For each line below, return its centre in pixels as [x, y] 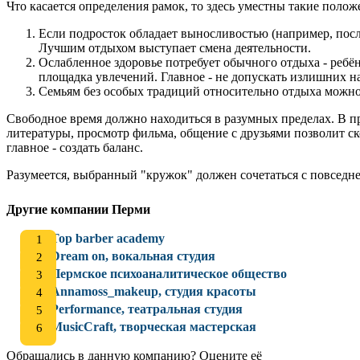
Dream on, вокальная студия [133, 256]
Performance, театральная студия [147, 309]
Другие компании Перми [78, 209]
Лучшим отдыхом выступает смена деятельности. [175, 47]
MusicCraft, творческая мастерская [153, 326]
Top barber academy [108, 238]
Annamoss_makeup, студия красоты [153, 291]
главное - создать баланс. [75, 147]
